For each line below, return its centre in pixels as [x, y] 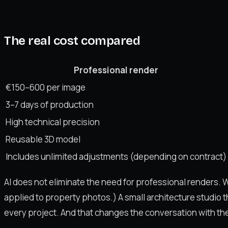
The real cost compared [72, 40]
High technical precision [53, 122]
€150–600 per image [46, 87]
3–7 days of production [50, 104]
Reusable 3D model [43, 139]
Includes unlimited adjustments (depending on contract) [116, 156]
